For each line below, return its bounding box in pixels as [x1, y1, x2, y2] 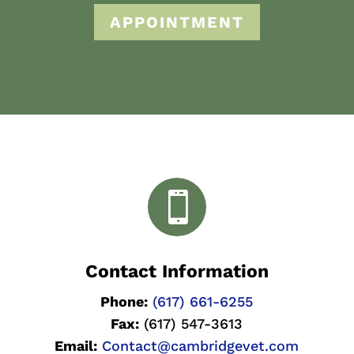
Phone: [100, 293, 149, 311]
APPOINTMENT [110, 12, 244, 32]
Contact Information [85, 261, 269, 283]
